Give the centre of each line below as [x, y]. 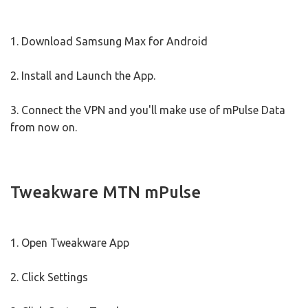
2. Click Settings [49, 277]
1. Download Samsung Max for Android [109, 42]
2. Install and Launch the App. [83, 76]
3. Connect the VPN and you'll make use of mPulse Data [148, 110]
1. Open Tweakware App [70, 243]
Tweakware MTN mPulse [106, 192]
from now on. [44, 128]
